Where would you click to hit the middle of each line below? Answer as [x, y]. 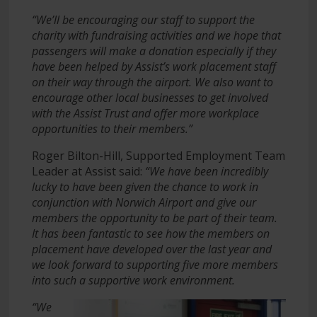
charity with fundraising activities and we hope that [156, 35]
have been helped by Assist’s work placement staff [154, 66]
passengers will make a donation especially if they [154, 51]
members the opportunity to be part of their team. [154, 218]
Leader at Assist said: [88, 171]
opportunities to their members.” [112, 128]
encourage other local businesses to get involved [150, 97]
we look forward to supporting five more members [155, 264]
